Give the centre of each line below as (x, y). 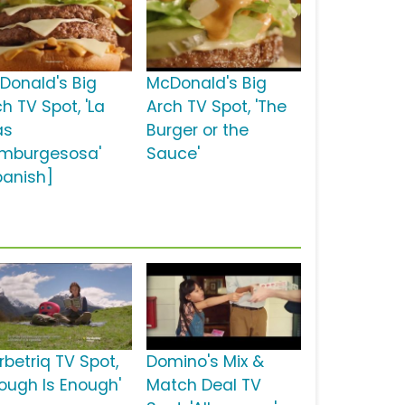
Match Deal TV (203, 386)
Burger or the (197, 131)
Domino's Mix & (205, 362)
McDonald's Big (206, 84)
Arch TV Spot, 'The (216, 107)
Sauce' (173, 154)
